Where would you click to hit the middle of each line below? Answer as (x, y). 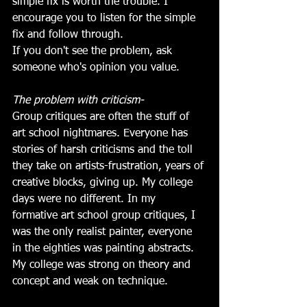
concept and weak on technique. (90, 281)
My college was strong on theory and (103, 265)
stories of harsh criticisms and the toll (104, 150)
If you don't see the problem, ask (94, 51)
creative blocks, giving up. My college (104, 183)
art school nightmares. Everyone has (102, 133)
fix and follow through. (68, 35)
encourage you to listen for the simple (106, 18)
